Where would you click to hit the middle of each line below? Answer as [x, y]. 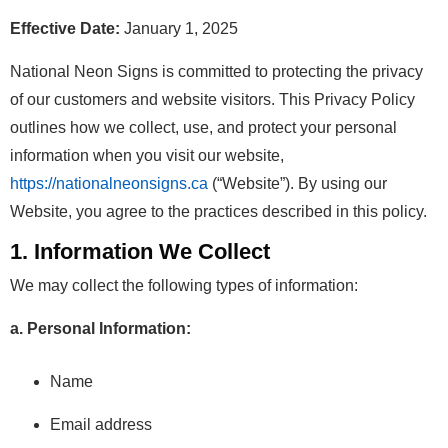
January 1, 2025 [179, 28]
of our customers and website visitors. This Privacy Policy [212, 99]
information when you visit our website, [147, 155]
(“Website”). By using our [297, 183]
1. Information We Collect [140, 251]
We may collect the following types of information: [184, 285]
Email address [101, 424]
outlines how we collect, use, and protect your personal [203, 127]
